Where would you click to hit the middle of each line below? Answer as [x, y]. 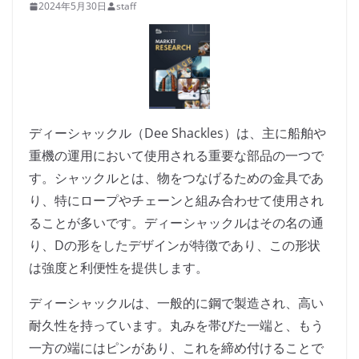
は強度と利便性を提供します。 [119, 268]
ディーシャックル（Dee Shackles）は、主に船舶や [177, 133]
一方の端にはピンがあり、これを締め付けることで [176, 348]
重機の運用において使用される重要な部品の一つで [176, 156]
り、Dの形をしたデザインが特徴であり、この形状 [175, 246]
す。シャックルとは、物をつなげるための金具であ [176, 178]
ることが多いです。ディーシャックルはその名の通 [176, 223]
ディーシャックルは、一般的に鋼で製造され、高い [176, 303]
